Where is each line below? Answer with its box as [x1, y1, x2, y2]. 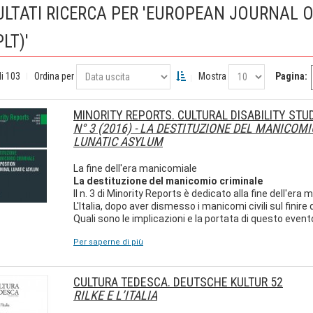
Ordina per [34, 71, 74, 82]
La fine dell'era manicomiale [73, 163, 197, 174]
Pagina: [275, 71, 307, 82]
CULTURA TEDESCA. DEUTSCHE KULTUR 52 [73, 275, 283, 289]
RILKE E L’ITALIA [73, 288, 157, 303]
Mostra [198, 71, 226, 82]
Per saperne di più [73, 238, 143, 247]
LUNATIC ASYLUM [73, 134, 163, 149]
